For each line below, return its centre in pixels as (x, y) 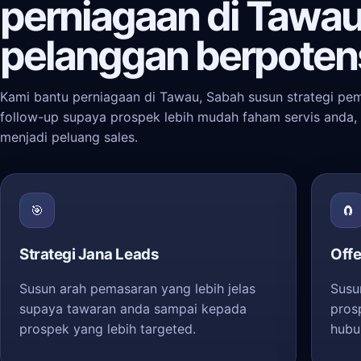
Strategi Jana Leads (89, 254)
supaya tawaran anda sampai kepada (133, 309)
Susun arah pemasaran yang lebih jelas (137, 288)
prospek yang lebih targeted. (108, 329)
